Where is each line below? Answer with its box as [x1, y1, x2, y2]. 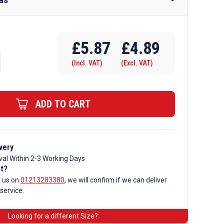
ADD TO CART [35, 98, 90, 110]
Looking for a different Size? [8, 212, 98, 220]
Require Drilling [87, 29, 142, 38]
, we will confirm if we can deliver [64, 176, 167, 184]
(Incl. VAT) [71, 59, 102, 67]
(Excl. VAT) [121, 59, 153, 67]
